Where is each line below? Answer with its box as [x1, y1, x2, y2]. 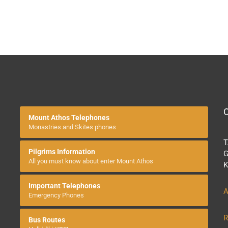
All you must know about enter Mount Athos [28, 157, 153, 165]
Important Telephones [28, 182, 100, 190]
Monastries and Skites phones [28, 123, 116, 131]
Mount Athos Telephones [28, 113, 109, 122]
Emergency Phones [28, 191, 84, 199]
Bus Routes [28, 216, 65, 224]
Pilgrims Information [28, 148, 95, 156]
